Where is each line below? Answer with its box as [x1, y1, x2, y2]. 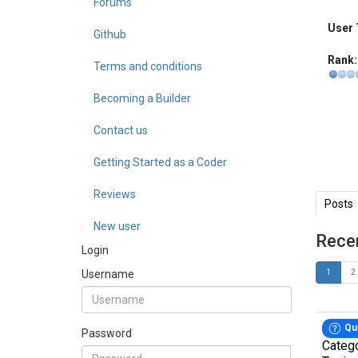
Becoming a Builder [93, 92, 191, 105]
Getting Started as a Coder [93, 156, 227, 169]
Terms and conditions [93, 60, 202, 73]
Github [93, 28, 126, 41]
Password [82, 327, 132, 340]
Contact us [93, 124, 148, 137]
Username [82, 268, 134, 280]
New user [93, 220, 141, 233]
